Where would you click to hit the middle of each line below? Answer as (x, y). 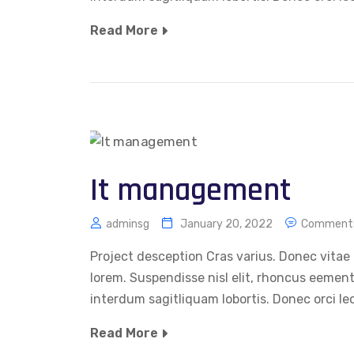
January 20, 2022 (226, 224)
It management (190, 191)
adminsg (128, 224)
